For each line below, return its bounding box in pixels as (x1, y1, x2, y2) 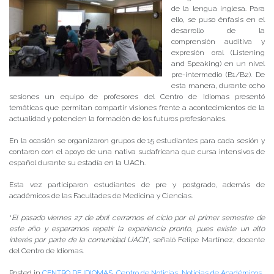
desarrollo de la (171, 26, 265, 35)
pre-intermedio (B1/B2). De (171, 70, 265, 80)
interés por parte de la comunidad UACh (9, 235, 147, 245)
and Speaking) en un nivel (171, 59, 265, 68)
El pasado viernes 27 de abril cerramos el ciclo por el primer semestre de (12, 213, 265, 223)
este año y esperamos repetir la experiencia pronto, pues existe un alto (9, 224, 265, 234)
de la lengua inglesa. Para (171, 4, 265, 13)
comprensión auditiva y (171, 37, 265, 46)
